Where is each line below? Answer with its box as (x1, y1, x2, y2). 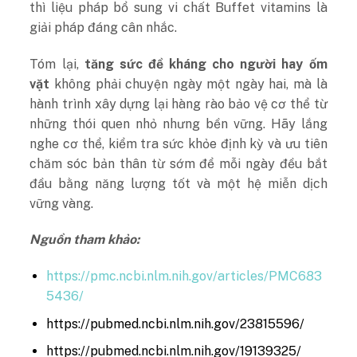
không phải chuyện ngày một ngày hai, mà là (49, 76, 328, 92)
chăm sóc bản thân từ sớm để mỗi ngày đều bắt (29, 155, 328, 171)
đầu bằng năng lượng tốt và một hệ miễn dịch (29, 175, 328, 191)
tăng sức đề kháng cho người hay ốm (84, 56, 328, 72)
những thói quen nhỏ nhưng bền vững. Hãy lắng (29, 116, 328, 131)
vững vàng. (29, 195, 94, 211)
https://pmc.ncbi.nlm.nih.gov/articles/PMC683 (46, 269, 323, 284)
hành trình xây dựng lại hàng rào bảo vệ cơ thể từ (29, 96, 328, 112)
